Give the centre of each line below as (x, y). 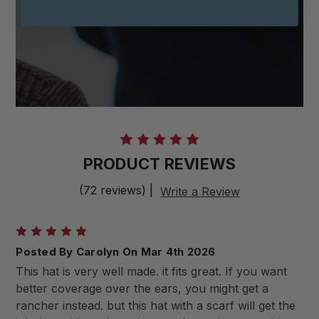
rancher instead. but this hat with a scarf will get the (156, 306)
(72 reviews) (114, 190)
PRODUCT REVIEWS (159, 164)
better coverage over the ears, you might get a (142, 289)
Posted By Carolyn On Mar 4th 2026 (116, 251)
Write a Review (200, 191)
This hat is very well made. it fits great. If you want (152, 272)
